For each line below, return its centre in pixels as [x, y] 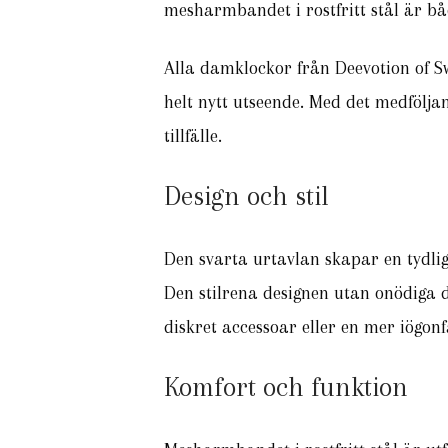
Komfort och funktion [286, 387]
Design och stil [246, 196]
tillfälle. [193, 136]
